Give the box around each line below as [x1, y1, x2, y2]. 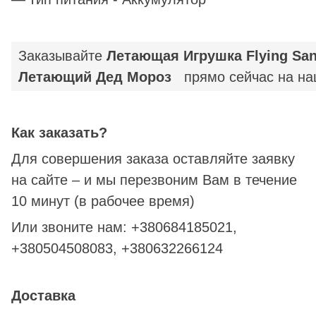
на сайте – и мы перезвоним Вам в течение [11, 171, 297, 188]
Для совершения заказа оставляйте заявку [11, 150, 295, 166]
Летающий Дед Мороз [18, 68, 184, 85]
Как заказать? [11, 124, 107, 140]
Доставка [11, 287, 75, 303]
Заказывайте [18, 47, 107, 63]
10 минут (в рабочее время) [11, 193, 195, 209]
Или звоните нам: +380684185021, [11, 219, 237, 235]
